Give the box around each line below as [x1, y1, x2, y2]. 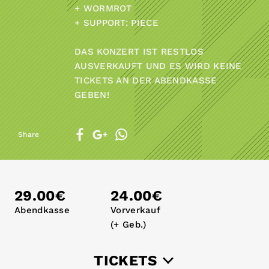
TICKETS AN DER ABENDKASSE [74, 75, 217, 86]
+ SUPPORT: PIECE [74, 17, 159, 28]
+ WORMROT [74, 3, 132, 14]
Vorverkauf [110, 205, 160, 216]
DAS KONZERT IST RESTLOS [74, 46, 204, 57]
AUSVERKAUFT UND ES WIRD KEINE [74, 61, 242, 71]
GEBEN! [74, 89, 109, 100]
